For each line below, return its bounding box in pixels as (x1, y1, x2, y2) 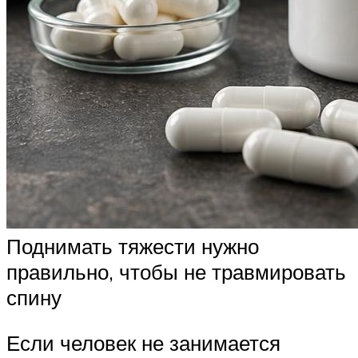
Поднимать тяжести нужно (6, 233, 259, 259)
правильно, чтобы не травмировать (6, 258, 346, 284)
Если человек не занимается (6, 330, 280, 356)
